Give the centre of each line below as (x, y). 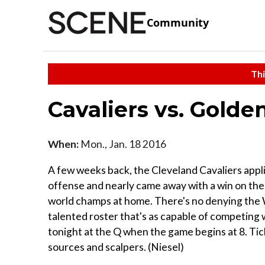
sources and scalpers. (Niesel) (116, 247)
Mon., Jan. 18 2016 (122, 144)
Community (178, 23)
